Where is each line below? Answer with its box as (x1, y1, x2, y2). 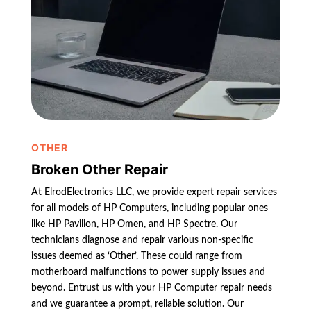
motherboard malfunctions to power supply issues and (31, 267, 265, 277)
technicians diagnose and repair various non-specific (31, 235, 253, 245)
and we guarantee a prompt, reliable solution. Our (31, 299, 244, 309)
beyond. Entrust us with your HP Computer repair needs (31, 283, 272, 293)
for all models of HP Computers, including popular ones (31, 203, 268, 213)
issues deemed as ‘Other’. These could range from (31, 251, 242, 261)
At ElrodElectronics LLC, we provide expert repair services (31, 187, 277, 197)
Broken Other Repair (31, 160, 168, 178)
